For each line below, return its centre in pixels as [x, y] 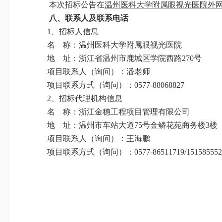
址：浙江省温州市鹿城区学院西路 [122, 58]
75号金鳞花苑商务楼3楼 [176, 125]
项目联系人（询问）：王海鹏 [99, 139]
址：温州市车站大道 [99, 125]
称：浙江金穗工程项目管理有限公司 [126, 112]
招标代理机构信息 [91, 98]
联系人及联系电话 [97, 18]
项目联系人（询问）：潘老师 [99, 72]
